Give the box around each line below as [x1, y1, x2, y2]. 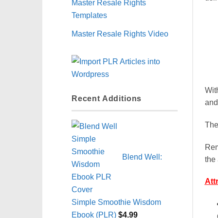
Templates [72, 10, 107, 19]
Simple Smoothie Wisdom [72, 197, 161, 206]
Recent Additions [72, 94, 142, 103]
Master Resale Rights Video [72, 29, 168, 38]
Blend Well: [122, 152, 162, 162]
